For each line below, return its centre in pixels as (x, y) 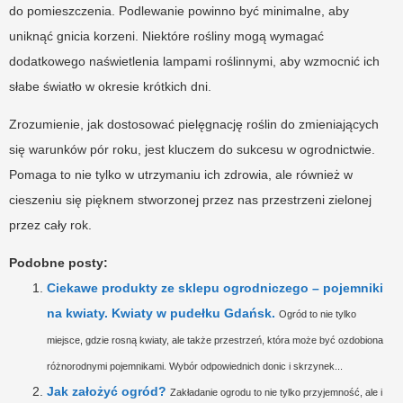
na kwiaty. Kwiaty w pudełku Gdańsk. (161, 313)
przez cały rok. (50, 225)
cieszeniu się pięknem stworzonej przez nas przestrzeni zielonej (190, 200)
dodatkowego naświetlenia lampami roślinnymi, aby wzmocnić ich (194, 62)
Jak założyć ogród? (107, 392)
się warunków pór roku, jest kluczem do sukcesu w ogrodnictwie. (192, 150)
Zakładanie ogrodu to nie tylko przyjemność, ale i (276, 393)
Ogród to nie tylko (318, 314)
